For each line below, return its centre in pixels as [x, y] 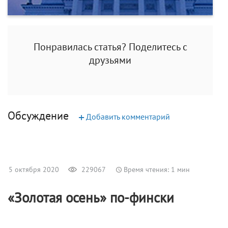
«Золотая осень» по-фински [91, 198]
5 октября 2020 [34, 170]
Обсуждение [38, 116]
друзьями [110, 61]
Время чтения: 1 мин [156, 170]
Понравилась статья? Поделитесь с [110, 48]
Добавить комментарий [128, 117]
